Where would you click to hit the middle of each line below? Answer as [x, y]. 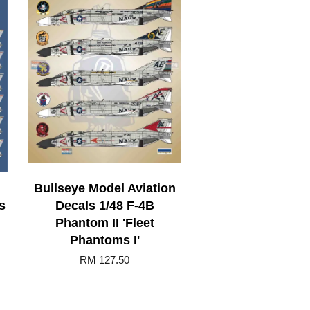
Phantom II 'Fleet [104, 222]
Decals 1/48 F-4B [104, 205]
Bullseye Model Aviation [104, 188]
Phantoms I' [104, 240]
